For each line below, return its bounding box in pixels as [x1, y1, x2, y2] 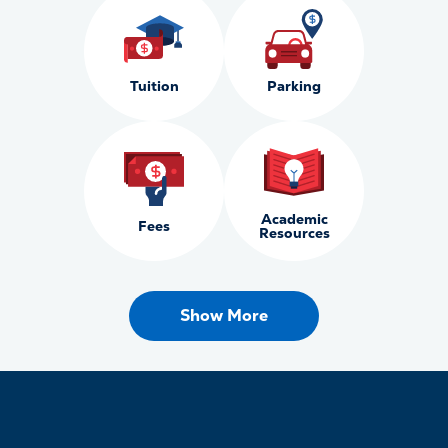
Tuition [129, 77, 179, 95]
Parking [267, 77, 321, 95]
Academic [260, 210, 328, 228]
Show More [180, 305, 268, 326]
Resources [258, 224, 330, 242]
